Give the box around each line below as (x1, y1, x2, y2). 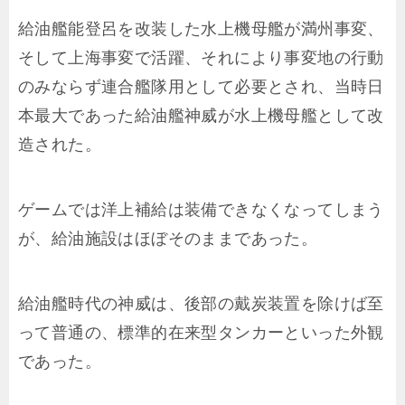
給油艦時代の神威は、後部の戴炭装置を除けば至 (18, 288, 384, 319)
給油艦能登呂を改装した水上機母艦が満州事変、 (18, 14, 384, 44)
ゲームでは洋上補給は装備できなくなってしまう (18, 194, 384, 225)
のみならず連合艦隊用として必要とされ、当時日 (18, 71, 384, 102)
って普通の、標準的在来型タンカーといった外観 (18, 317, 384, 348)
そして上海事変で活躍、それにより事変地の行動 (18, 42, 384, 73)
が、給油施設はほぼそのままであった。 (18, 223, 318, 254)
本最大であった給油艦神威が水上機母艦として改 (18, 100, 384, 131)
